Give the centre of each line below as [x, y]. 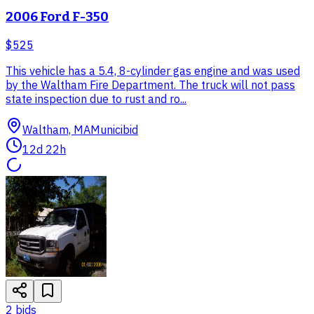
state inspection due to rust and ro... [96, 99]
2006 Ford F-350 [57, 17]
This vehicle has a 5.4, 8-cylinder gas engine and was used [153, 71]
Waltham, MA [56, 130]
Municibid [114, 130]
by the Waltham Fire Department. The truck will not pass [150, 85]
